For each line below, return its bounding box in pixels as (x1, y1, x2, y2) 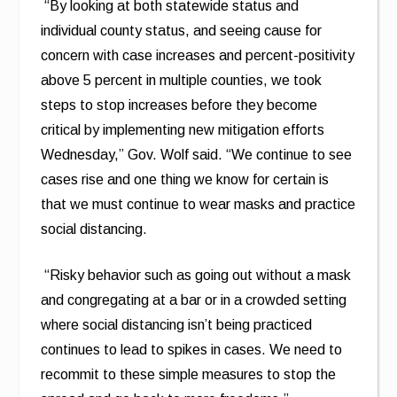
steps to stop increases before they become (41, 97, 318, 113)
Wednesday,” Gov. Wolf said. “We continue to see (41, 147, 353, 162)
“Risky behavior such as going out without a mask (44, 268, 352, 283)
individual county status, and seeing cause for (41, 23, 323, 38)
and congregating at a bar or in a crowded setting (41, 292, 347, 307)
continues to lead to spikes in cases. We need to (41, 342, 343, 357)
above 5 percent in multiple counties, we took (41, 73, 323, 88)
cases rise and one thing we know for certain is (41, 172, 330, 187)
